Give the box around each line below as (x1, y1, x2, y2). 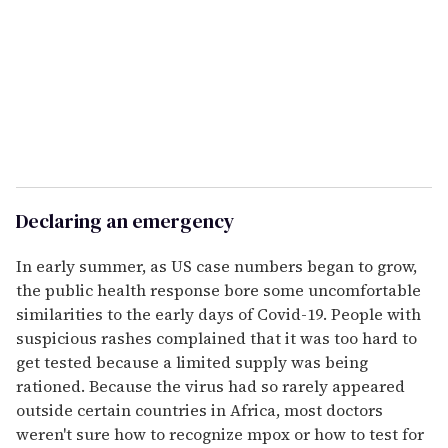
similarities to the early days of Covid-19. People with (16, 302, 421, 325)
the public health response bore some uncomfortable (16, 278, 421, 301)
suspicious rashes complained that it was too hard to (16, 326, 417, 349)
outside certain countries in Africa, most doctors (16, 398, 383, 421)
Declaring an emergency (16, 206, 235, 235)
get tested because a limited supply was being (16, 350, 368, 373)
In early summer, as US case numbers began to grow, (16, 254, 417, 277)
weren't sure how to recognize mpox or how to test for (16, 422, 424, 445)
